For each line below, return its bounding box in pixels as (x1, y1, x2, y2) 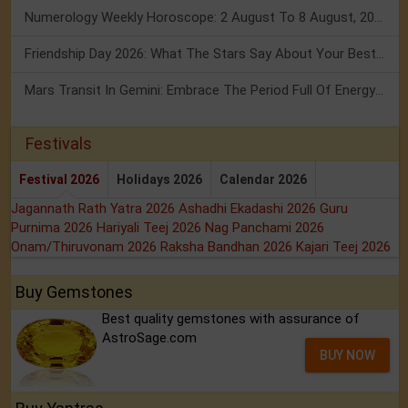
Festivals (25, 134, 92, 154)
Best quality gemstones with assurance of (102, 311, 360, 328)
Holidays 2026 (117, 172, 202, 188)
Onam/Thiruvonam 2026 (11, 239, 160, 256)
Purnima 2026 (11, 219, 97, 237)
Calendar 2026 (219, 172, 307, 188)
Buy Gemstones (15, 282, 133, 302)
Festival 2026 (19, 172, 99, 188)
